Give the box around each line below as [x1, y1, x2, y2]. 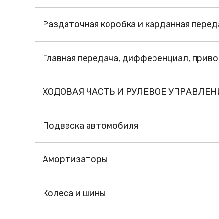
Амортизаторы [43, 154, 108, 165]
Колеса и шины [43, 188, 106, 199]
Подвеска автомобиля [43, 120, 138, 131]
